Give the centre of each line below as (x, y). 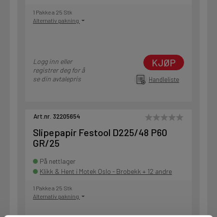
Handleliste (164, 79)
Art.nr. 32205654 (57, 116)
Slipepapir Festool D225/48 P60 (100, 132)
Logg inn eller (53, 62)
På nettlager (58, 161)
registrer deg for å (59, 70)
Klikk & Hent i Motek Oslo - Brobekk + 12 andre (106, 171)
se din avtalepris (57, 79)
